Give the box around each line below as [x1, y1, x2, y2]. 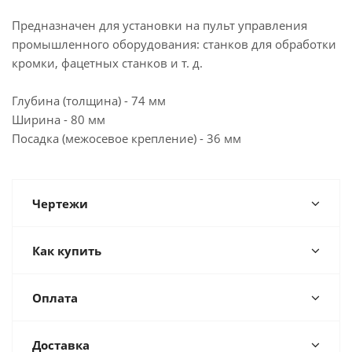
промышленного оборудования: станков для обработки [12, 35, 336, 52]
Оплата [32, 289, 78, 306]
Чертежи [32, 195, 88, 211]
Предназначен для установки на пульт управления [12, 16, 307, 33]
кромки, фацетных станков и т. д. [12, 54, 203, 71]
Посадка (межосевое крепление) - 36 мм [12, 130, 241, 146]
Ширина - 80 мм [12, 111, 105, 127]
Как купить [32, 242, 101, 258]
